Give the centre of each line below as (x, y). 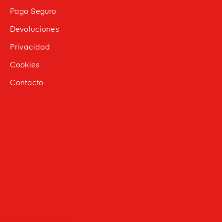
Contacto (27, 83)
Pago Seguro (33, 11)
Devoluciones (34, 29)
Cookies (25, 65)
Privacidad (30, 47)
